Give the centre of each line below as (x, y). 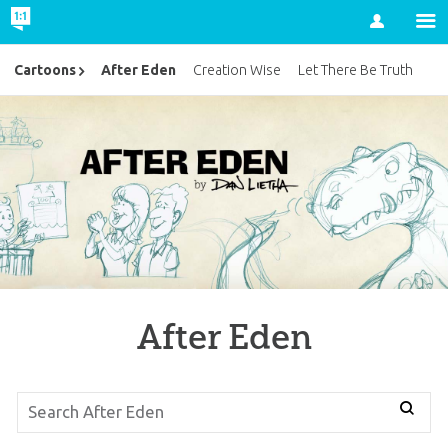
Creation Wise (237, 70)
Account (341, 45)
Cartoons (45, 70)
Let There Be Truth (356, 70)
